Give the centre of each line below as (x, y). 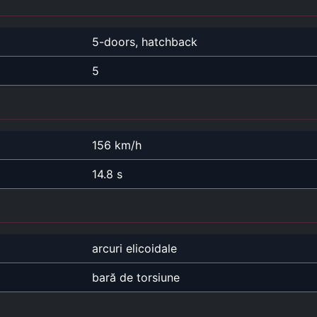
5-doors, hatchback (145, 41)
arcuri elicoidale (134, 248)
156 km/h (117, 145)
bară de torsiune (136, 277)
